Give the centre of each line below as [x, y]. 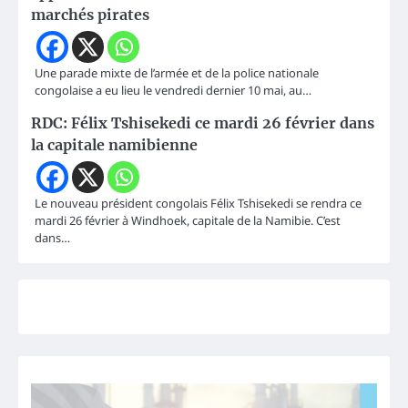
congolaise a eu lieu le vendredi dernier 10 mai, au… [173, 91]
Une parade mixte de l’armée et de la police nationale [177, 73]
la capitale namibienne [114, 145]
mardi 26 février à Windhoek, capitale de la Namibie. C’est [188, 221]
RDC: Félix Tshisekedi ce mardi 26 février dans [203, 123]
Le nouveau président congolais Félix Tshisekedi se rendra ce [198, 204]
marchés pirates [90, 15]
